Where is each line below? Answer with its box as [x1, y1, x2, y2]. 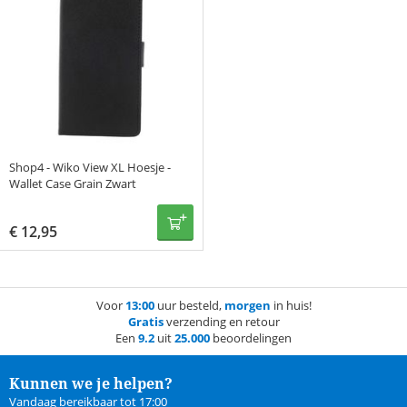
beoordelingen [210, 330, 292, 347]
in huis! [270, 297, 312, 314]
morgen [223, 297, 271, 314]
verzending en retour [163, 313, 280, 331]
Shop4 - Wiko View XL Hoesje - [9, 159, 171, 176]
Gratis [127, 313, 164, 331]
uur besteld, [154, 297, 224, 314]
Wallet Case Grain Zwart [9, 175, 136, 193]
